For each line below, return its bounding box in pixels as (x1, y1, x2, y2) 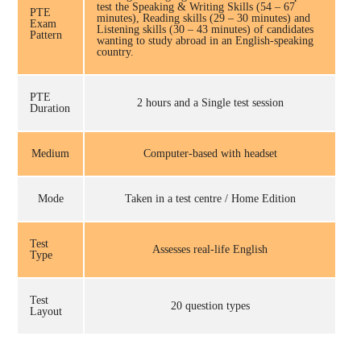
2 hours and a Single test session (136, 96, 284, 109)
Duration (30, 102, 70, 114)
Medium (31, 147, 69, 160)
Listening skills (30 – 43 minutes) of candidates (97, 23, 313, 35)
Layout (30, 305, 62, 317)
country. (97, 45, 134, 58)
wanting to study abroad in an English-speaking (97, 34, 313, 47)
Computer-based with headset (143, 147, 277, 160)
